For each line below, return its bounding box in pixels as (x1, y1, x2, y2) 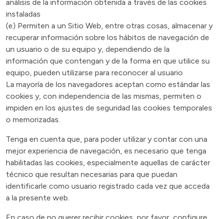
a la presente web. (6, 193, 69, 202)
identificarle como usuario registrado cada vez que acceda (6, 181, 210, 191)
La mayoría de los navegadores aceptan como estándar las (6, 80, 210, 89)
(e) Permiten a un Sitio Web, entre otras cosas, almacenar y (6, 21, 213, 30)
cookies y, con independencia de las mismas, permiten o (6, 91, 201, 101)
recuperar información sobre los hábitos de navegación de (6, 33, 209, 42)
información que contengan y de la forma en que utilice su (6, 56, 210, 66)
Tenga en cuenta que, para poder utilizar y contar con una (6, 134, 207, 144)
